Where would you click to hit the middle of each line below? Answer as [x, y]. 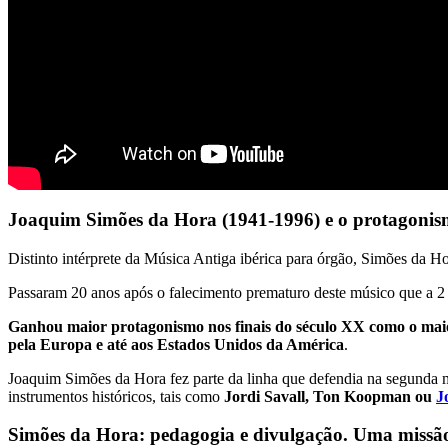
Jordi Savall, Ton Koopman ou [330, 396]
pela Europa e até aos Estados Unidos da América [176, 344]
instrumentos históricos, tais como [116, 396]
